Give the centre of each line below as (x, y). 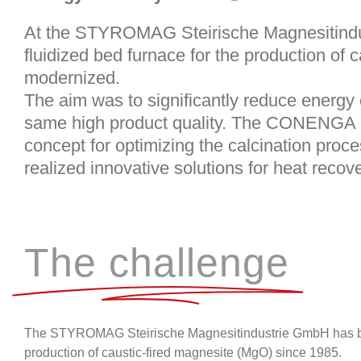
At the (49, 32)
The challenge (157, 263)
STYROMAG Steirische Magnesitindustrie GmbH (190, 334)
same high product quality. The (145, 122)
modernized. (72, 77)
